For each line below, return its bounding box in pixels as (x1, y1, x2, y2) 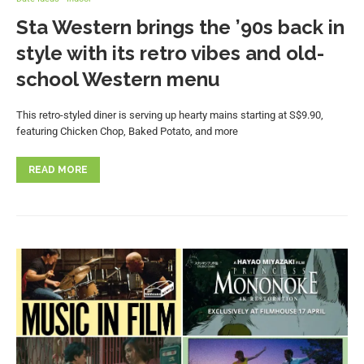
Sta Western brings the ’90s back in (16, 15, 344, 39)
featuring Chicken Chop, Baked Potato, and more (16, 124, 238, 137)
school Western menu (16, 67, 219, 91)
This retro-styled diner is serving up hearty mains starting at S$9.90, (16, 108, 323, 121)
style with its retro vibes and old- (16, 41, 324, 65)
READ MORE (28, 163, 88, 175)
